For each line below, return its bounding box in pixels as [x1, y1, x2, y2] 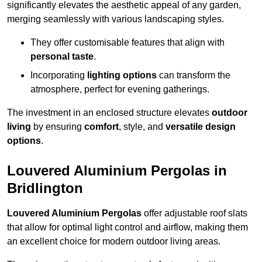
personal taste [30, 51, 94, 62]
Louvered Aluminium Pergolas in [7, 163, 227, 179]
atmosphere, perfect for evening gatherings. [30, 84, 209, 95]
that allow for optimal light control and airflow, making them [7, 222, 248, 233]
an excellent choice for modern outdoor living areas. [7, 236, 220, 247]
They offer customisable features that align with [30, 37, 225, 48]
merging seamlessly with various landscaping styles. [7, 14, 224, 25]
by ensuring [31, 122, 84, 132]
